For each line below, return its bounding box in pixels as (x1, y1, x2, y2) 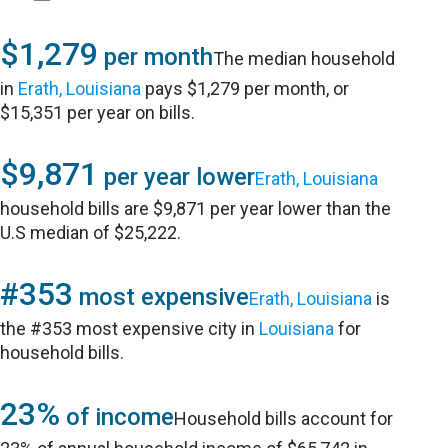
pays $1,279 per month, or (141, 78, 350, 99)
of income (60, 403, 175, 431)
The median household (213, 48, 396, 69)
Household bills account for (174, 408, 394, 429)
